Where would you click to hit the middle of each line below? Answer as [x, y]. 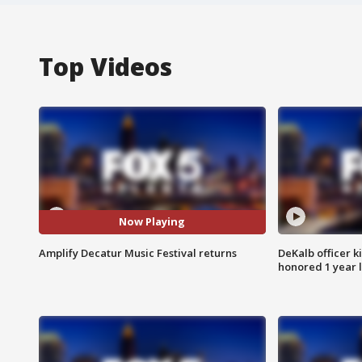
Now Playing [152, 222]
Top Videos [105, 66]
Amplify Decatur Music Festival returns [138, 253]
